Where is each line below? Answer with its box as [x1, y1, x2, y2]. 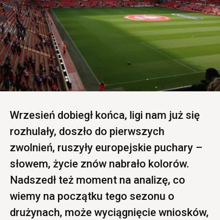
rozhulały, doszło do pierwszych [10, 125, 165, 138]
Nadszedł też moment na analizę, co [10, 174, 185, 187]
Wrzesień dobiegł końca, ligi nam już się [10, 109, 200, 122]
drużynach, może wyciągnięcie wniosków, [10, 206, 209, 219]
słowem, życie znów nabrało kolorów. [10, 158, 189, 170]
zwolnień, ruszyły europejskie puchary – [10, 141, 202, 154]
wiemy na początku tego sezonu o [10, 190, 174, 203]
